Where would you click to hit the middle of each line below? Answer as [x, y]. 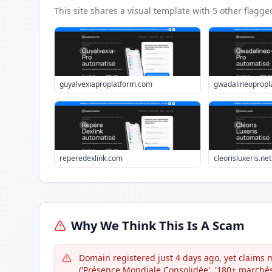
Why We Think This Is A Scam [158, 226]
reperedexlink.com [91, 158]
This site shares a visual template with [133, 11]
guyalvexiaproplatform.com [106, 84]
